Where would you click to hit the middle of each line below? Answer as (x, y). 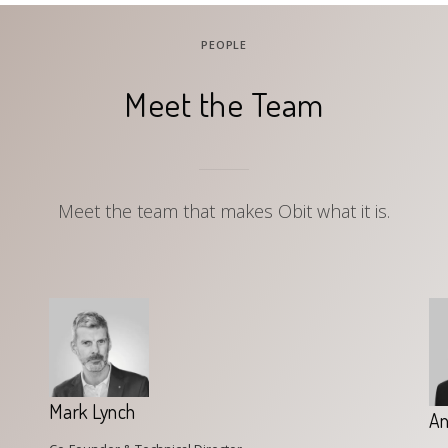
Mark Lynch (92, 412)
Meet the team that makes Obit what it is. (224, 211)
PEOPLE (224, 44)
